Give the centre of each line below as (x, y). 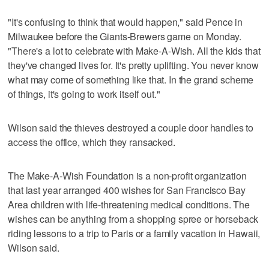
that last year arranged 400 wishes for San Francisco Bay (127, 190)
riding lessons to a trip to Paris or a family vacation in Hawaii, (134, 233)
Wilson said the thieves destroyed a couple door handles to (131, 127)
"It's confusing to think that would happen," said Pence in (125, 22)
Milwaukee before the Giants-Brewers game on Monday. (125, 36)
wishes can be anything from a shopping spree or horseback (133, 219)
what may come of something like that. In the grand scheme (131, 79)
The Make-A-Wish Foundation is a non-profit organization (127, 175)
